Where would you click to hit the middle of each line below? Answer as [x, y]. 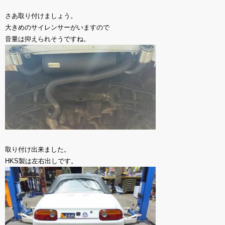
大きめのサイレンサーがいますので [57, 27]
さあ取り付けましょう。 [41, 16]
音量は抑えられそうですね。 [47, 39]
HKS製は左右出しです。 [41, 161]
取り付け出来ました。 [38, 149]
